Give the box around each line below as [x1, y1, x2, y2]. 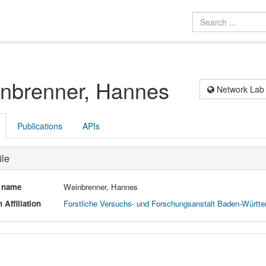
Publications [17, 119, 62, 132]
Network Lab [214, 83, 265, 95]
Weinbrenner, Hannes [64, 180, 138, 192]
